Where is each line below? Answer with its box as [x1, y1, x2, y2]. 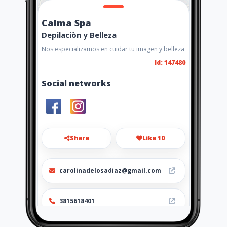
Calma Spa [42, 17, 91, 29]
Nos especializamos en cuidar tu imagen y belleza [42, 45, 184, 54]
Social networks [42, 78, 111, 89]
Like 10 [142, 134, 165, 143]
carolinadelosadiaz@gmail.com [59, 166, 161, 175]
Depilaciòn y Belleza [42, 30, 117, 41]
